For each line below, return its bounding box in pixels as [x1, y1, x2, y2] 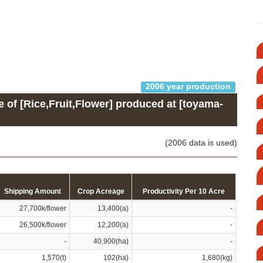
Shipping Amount [4, 187, 61, 195]
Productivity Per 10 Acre [143, 187, 225, 195]
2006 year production [145, 82, 231, 92]
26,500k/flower [19, 220, 66, 229]
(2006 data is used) [165, 137, 237, 147]
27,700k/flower [19, 204, 66, 213]
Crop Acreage [77, 187, 124, 195]
